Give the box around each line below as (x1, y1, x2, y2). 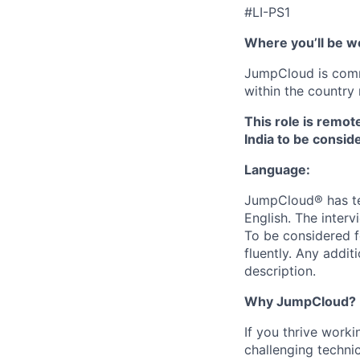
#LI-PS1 (244, 3, 290, 20)
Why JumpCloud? (244, 292, 356, 309)
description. (244, 262, 316, 279)
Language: (244, 161, 310, 178)
